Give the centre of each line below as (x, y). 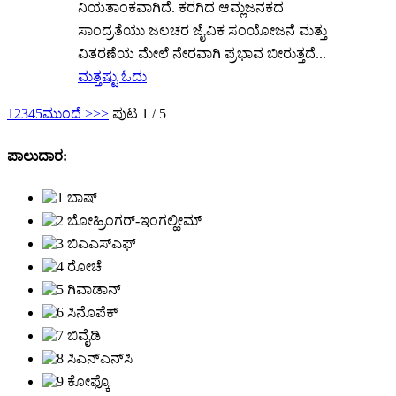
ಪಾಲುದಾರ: (37, 156)
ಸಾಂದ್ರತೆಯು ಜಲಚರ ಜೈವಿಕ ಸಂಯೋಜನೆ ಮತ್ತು (202, 31)
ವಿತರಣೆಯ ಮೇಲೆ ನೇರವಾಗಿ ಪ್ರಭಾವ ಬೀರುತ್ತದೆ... (202, 54)
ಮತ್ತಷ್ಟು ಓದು (112, 77)
